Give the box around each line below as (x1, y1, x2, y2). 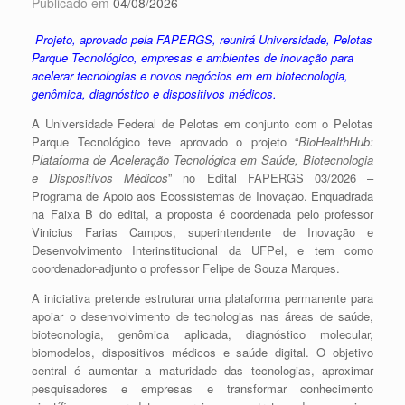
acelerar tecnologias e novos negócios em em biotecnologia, (32, 67, 348, 84)
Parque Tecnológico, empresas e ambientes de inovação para (32, 49, 353, 66)
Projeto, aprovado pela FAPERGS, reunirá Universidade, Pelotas (35, 31, 372, 48)
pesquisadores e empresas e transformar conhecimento (32, 380, 373, 397)
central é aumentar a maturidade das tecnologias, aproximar (32, 362, 373, 379)
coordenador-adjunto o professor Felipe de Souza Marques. (32, 259, 340, 277)
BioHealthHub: (298, 133, 373, 150)
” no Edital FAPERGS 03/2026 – (168, 169, 374, 186)
